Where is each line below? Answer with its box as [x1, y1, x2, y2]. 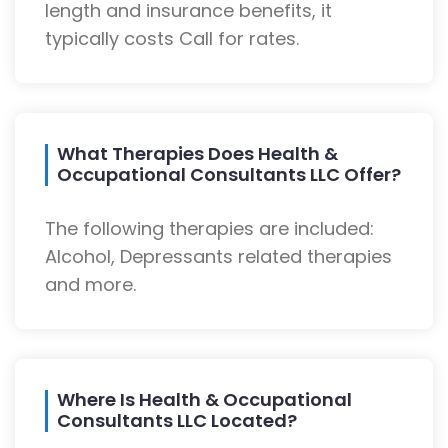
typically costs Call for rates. [45, 26, 299, 52]
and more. [45, 272, 136, 298]
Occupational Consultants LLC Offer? [57, 162, 401, 188]
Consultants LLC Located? [57, 408, 297, 434]
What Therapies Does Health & [57, 141, 338, 167]
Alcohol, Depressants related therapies [45, 244, 392, 270]
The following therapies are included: [45, 216, 374, 242]
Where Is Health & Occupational [57, 387, 352, 413]
